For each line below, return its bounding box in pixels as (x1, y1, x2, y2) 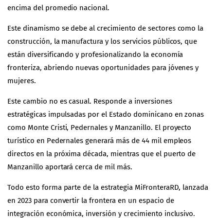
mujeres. (7, 76, 36, 86)
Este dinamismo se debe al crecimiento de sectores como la (7, 24, 204, 33)
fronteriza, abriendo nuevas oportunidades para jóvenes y (7, 63, 199, 73)
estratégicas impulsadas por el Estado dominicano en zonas (7, 110, 204, 119)
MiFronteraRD (134, 183, 179, 192)
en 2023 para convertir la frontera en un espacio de (7, 196, 174, 205)
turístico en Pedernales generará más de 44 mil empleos (7, 136, 192, 145)
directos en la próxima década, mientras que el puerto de (7, 149, 196, 159)
